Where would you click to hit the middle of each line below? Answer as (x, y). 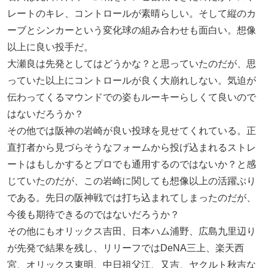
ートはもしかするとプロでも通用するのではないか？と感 (132, 165)
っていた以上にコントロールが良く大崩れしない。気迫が (132, 81)
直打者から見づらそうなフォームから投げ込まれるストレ (132, 148)
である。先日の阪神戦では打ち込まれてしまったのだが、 (132, 198)
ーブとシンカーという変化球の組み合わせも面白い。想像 (132, 31)
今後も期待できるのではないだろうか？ (93, 215)
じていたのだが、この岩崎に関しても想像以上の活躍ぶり (132, 181)
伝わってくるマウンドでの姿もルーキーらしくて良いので (132, 98)
